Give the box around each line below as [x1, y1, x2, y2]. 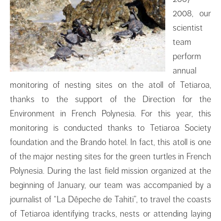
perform [173, 50, 201, 62]
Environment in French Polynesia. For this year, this [10, 108, 211, 119]
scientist [173, 22, 203, 33]
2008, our [173, 7, 211, 19]
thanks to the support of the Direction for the [10, 93, 211, 105]
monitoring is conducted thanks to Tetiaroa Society [10, 122, 211, 133]
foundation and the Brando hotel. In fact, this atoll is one [10, 136, 211, 147]
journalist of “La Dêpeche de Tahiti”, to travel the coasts [10, 193, 211, 205]
